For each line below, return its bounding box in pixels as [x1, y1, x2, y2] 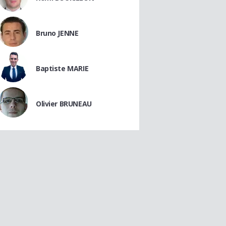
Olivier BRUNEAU [36, 99, 92, 108]
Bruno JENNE [36, 28, 79, 38]
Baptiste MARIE [36, 64, 89, 73]
